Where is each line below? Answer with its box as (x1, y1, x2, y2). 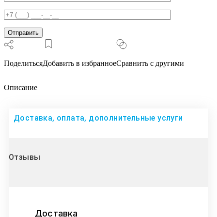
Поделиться (4, 59, 43, 68)
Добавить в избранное (43, 59, 116, 68)
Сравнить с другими (116, 59, 184, 68)
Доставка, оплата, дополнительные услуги (14, 113, 183, 123)
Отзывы (9, 153, 41, 162)
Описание (4, 83, 37, 92)
